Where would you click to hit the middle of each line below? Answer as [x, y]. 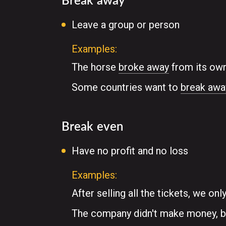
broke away [144, 67]
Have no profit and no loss [130, 151]
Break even [92, 126]
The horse [95, 67]
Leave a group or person [126, 25]
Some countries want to [126, 87]
